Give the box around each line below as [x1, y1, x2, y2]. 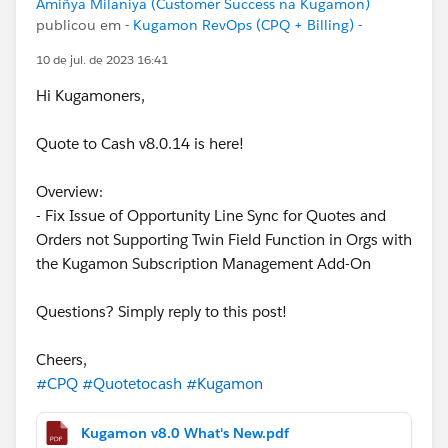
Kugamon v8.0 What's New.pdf [81, 423, 289, 442]
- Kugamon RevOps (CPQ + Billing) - [125, 15, 362, 34]
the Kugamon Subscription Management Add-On [36, 253, 371, 273]
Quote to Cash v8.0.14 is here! [36, 133, 244, 153]
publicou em [36, 15, 125, 34]
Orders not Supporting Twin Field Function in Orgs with [36, 229, 412, 249]
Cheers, [36, 349, 87, 369]
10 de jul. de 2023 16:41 [36, 50, 168, 68]
